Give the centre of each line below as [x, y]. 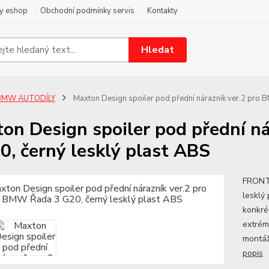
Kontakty [162, 11]
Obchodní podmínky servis [87, 11]
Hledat [158, 50]
